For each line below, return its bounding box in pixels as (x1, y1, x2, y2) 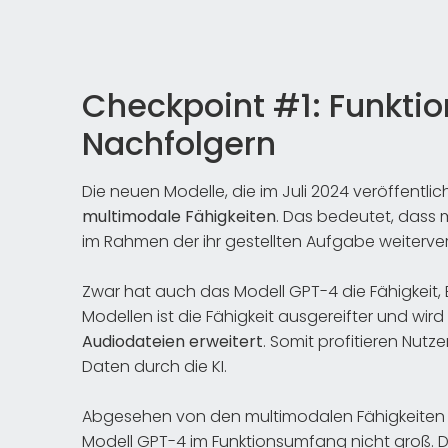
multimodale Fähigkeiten (82, 204, 276, 228)
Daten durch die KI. (82, 354, 227, 378)
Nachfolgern (82, 120, 276, 166)
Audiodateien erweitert (82, 329, 263, 353)
